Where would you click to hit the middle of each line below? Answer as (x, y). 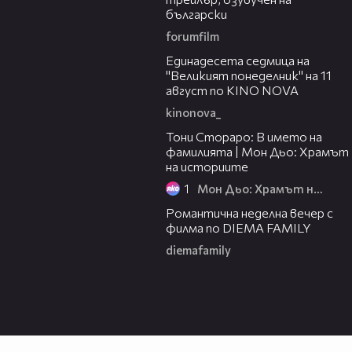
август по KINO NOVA (232, 90)
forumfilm (192, 37)
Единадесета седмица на (238, 60)
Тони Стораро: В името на (244, 137)
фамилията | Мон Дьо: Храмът (257, 152)
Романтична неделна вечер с (249, 213)
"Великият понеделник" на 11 (249, 75)
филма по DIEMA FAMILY (238, 228)
